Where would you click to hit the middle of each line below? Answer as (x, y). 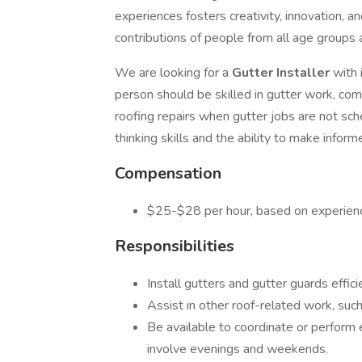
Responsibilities (175, 246)
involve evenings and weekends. (238, 349)
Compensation (168, 173)
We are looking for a (173, 73)
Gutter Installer (282, 73)
